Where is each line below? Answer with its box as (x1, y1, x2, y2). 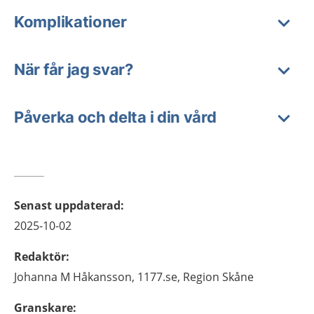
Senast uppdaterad (14, 198, 121, 213)
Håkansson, (73, 269, 135, 285)
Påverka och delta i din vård (14, 108, 217, 126)
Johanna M (14, 269, 70, 285)
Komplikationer (14, 13, 127, 31)
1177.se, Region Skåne (137, 269, 254, 285)
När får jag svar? (14, 60, 133, 78)
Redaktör (14, 249, 66, 264)
